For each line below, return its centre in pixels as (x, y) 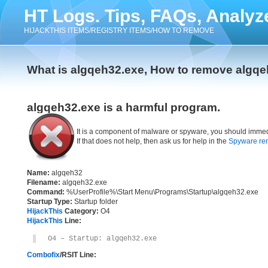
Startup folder (95, 202)
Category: (81, 211)
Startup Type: (50, 202)
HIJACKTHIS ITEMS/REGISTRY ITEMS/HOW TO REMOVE (119, 31)
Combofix (43, 255)
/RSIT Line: (78, 255)
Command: (46, 192)
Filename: (44, 182)
